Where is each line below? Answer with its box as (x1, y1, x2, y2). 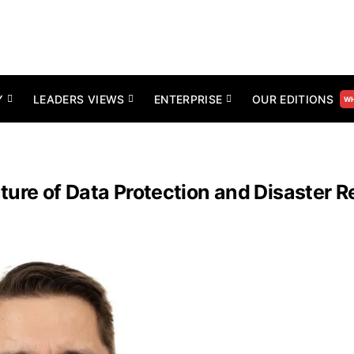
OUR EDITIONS (251, 92, 334, 106)
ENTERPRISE (154, 92, 223, 106)
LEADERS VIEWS (33, 92, 125, 106)
